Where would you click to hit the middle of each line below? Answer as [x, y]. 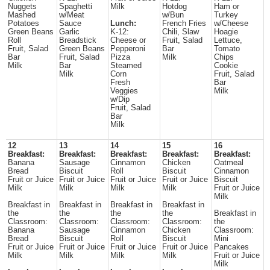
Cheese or [128, 40]
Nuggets [22, 7]
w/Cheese [231, 24]
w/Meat [72, 15]
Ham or [227, 7]
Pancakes [231, 247]
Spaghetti [76, 7]
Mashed [22, 15]
